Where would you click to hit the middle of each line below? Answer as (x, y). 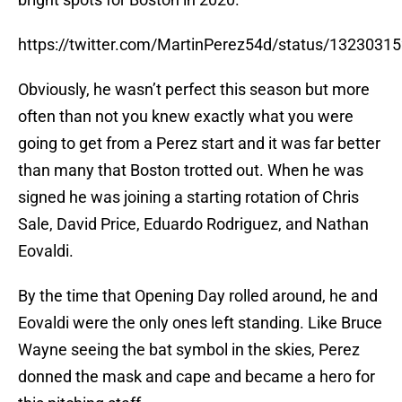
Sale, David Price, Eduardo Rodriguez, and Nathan (193, 224)
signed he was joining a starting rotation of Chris (188, 197)
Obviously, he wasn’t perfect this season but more (194, 90)
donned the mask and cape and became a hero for (197, 377)
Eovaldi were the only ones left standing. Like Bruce (200, 323)
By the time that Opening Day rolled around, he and (198, 296)
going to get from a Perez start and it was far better (199, 144)
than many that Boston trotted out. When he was (191, 170)
